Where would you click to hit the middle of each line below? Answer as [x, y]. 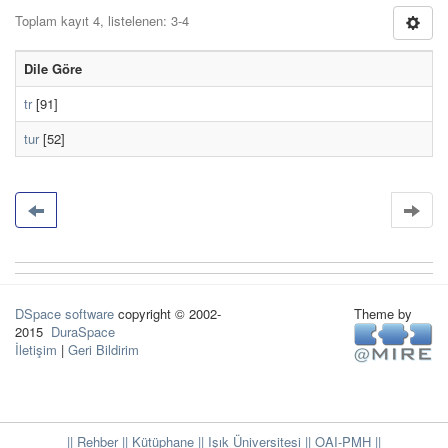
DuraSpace [83, 331]
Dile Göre [53, 68]
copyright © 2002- [167, 313]
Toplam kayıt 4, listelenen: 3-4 [102, 20]
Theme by [384, 313]
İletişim [36, 349]
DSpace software [64, 313]
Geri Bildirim [103, 349]
